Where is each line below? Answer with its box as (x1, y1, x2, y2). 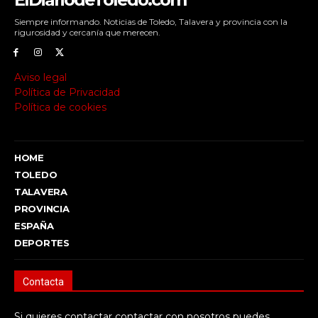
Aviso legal (14, 71, 67, 84)
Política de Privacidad (14, 86, 120, 99)
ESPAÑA (14, 220, 54, 232)
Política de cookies (14, 101, 106, 114)
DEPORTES (14, 237, 70, 249)
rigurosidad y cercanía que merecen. (14, 26, 160, 38)
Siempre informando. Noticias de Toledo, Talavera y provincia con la (14, 16, 287, 27)
